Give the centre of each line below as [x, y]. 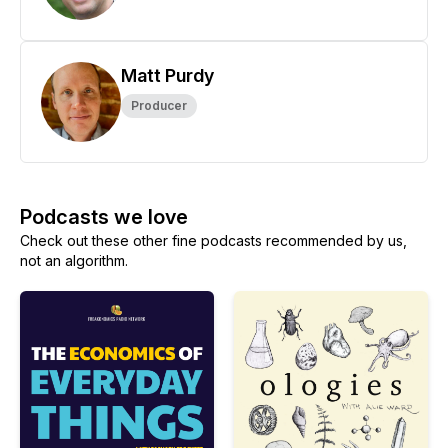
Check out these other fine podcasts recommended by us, [213, 240]
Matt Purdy [167, 75]
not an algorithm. [74, 260]
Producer [159, 105]
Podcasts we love [104, 217]
